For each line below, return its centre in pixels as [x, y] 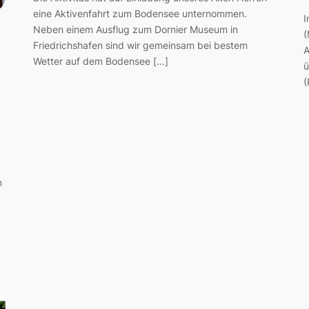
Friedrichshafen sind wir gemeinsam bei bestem [140, 45]
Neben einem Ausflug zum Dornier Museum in [136, 29]
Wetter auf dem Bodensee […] [101, 61]
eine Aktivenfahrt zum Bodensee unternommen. [140, 13]
